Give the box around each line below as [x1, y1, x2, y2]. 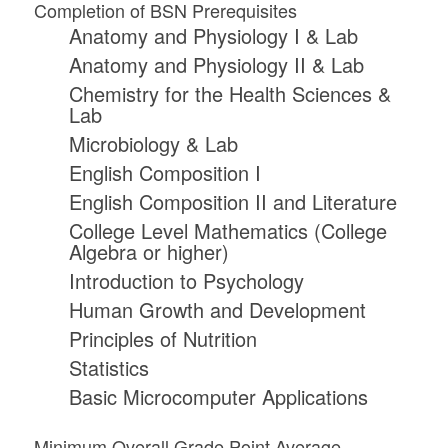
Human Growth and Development [68, 295, 366, 325]
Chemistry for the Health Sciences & [68, 79, 391, 109]
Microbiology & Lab [68, 129, 238, 159]
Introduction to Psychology [68, 266, 304, 296]
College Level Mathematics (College [68, 216, 387, 246]
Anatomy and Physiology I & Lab [68, 21, 358, 51]
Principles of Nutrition [68, 324, 257, 354]
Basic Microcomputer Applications [68, 382, 374, 412]
